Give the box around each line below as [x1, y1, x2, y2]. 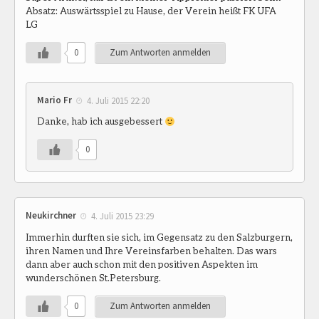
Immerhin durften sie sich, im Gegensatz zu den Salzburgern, [26, 231, 293, 244]
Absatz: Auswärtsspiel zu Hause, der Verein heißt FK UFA [26, 4, 276, 16]
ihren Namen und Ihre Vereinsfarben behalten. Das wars [26, 245, 277, 257]
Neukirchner [26, 209, 76, 222]
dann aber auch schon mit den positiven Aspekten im [26, 258, 258, 271]
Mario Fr [37, 93, 72, 106]
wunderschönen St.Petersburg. [26, 272, 161, 284]
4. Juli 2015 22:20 [87, 94, 150, 107]
